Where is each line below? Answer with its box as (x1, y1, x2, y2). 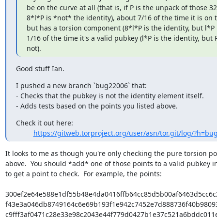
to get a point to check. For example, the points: (5, 169, 162, 178)
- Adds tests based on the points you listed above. (15, 101, 178, 110)
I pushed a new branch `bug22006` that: (15, 81, 147, 90)
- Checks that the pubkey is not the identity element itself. (15, 91, 204, 100)
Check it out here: (15, 118, 73, 127)
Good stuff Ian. (15, 64, 64, 73)
